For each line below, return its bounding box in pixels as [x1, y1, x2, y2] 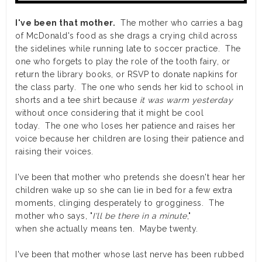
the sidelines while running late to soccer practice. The [15, 44, 241, 54]
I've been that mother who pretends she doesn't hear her [15, 173, 246, 182]
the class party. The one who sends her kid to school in [15, 82, 243, 92]
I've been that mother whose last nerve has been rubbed [15, 250, 244, 260]
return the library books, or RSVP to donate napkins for [15, 70, 238, 80]
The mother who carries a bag [115, 18, 243, 28]
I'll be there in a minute [92, 211, 187, 221]
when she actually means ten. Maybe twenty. [15, 224, 198, 234]
